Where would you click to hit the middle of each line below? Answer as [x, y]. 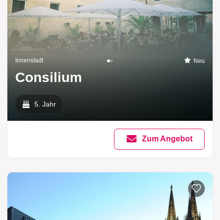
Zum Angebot [167, 139]
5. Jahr [45, 104]
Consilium [49, 78]
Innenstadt [29, 61]
